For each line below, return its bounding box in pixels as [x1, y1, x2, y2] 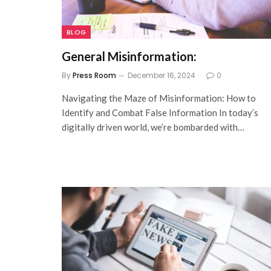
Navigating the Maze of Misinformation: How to [62, 92, 256, 103]
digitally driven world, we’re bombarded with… [62, 121, 244, 132]
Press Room [73, 70, 116, 80]
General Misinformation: [62, 48, 197, 64]
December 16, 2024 [128, 70, 195, 80]
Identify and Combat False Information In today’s [62, 106, 258, 118]
